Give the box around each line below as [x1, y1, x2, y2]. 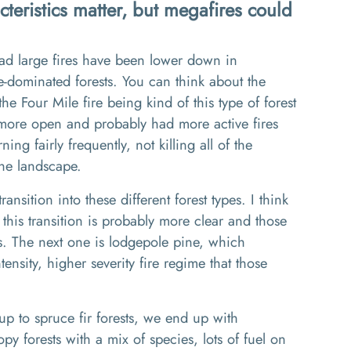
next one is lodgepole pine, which [38, 231, 245, 252]
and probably [62, 113, 151, 134]
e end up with [154, 307, 238, 328]
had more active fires [151, 113, 278, 134]
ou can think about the [128, 71, 266, 92]
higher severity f [42, 252, 143, 273]
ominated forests [15, 71, 113, 92]
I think [251, 189, 288, 210]
